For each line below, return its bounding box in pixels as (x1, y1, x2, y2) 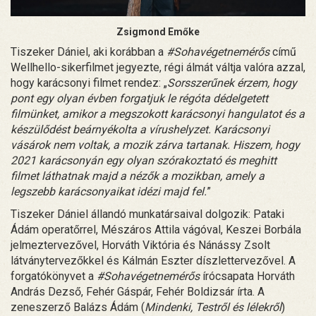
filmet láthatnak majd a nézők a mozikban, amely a (11, 169, 265, 183)
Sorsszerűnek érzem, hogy (167, 75, 297, 90)
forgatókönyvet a (11, 269, 97, 283)
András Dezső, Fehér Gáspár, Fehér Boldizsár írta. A (11, 284, 265, 298)
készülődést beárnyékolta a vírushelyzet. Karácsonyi (11, 122, 269, 136)
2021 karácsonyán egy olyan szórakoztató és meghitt (11, 153, 276, 167)
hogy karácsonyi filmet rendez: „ (11, 75, 167, 90)
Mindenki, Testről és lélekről (145, 300, 281, 314)
